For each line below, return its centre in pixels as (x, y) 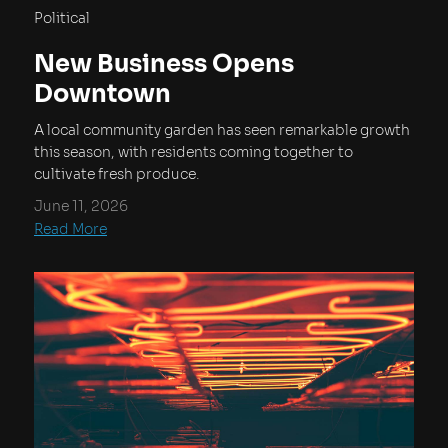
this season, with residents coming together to (193, 151)
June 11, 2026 (81, 205)
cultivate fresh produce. (117, 173)
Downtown (102, 93)
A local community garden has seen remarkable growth (222, 129)
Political (62, 17)
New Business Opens (164, 63)
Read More (70, 228)
